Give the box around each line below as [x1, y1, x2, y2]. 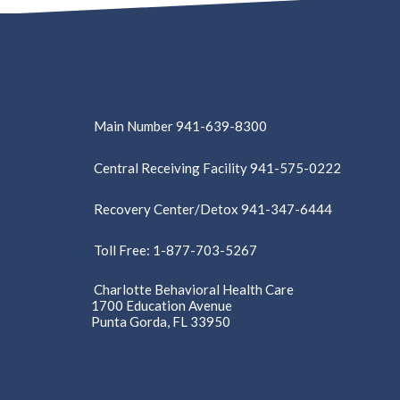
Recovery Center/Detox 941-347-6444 [94, 200, 332, 217]
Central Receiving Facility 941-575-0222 [94, 159, 341, 176]
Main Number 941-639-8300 [94, 118, 267, 135]
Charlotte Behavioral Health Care [94, 280, 294, 297]
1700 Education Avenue [91, 296, 232, 313]
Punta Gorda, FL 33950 [91, 313, 230, 330]
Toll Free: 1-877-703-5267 [94, 242, 257, 259]
